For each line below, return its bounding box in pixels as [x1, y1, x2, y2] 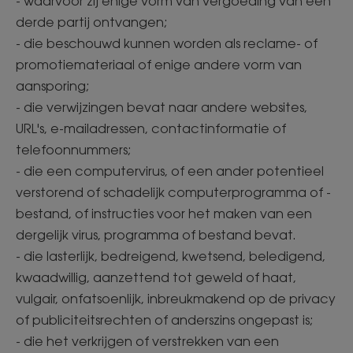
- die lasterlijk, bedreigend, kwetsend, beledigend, [16, 248, 325, 264]
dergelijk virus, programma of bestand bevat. [16, 227, 299, 243]
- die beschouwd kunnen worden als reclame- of [16, 35, 318, 51]
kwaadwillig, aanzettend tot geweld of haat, [16, 269, 296, 285]
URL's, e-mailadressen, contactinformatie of [16, 121, 286, 136]
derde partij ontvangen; [16, 14, 171, 30]
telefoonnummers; [16, 142, 135, 158]
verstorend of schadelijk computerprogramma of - [16, 184, 331, 200]
